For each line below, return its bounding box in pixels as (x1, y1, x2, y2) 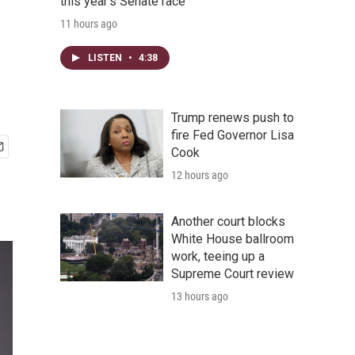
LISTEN (88, 52, 124, 63)
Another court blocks (171, 214, 285, 229)
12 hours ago (171, 169, 228, 181)
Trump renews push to (171, 110, 294, 125)
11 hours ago (60, 17, 117, 30)
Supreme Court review (171, 266, 294, 281)
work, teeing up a (171, 249, 265, 264)
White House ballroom (171, 231, 294, 246)
